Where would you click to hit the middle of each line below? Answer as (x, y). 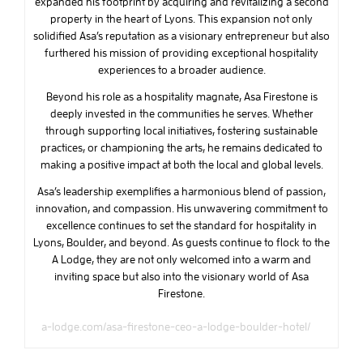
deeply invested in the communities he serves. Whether (181, 114)
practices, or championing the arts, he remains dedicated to (181, 148)
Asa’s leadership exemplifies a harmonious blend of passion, (181, 192)
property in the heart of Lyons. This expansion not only (181, 19)
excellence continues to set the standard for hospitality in (181, 226)
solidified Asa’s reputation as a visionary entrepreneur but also (181, 36)
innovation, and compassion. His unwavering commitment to (181, 209)
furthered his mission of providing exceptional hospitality (181, 53)
